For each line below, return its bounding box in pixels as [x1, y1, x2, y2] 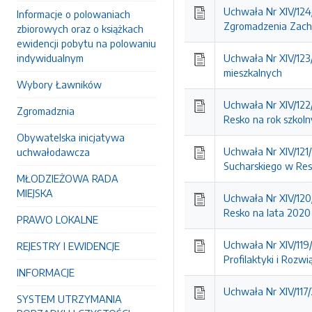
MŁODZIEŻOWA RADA [17, 172, 118, 185]
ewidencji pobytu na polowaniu [17, 37, 156, 49]
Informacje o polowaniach [17, 8, 130, 20]
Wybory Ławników [17, 78, 102, 91]
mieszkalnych [224, 66, 282, 79]
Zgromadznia [17, 104, 75, 117]
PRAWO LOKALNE [17, 213, 98, 226]
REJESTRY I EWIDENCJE [17, 240, 120, 252]
